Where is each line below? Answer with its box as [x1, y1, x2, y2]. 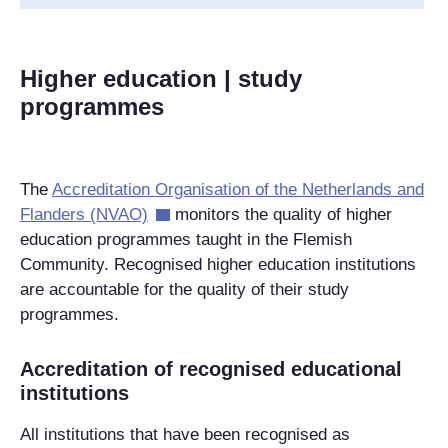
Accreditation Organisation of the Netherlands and [52, 179, 424, 199]
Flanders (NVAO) [20, 204, 148, 224]
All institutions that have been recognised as [20, 424, 350, 444]
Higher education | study [20, 64, 302, 92]
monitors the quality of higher [169, 204, 392, 224]
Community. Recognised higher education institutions [20, 254, 416, 274]
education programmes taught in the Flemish [20, 229, 352, 249]
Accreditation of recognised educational [20, 357, 402, 380]
